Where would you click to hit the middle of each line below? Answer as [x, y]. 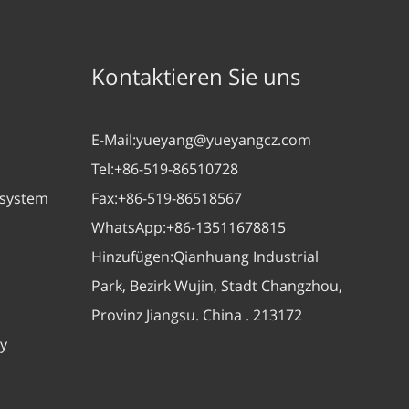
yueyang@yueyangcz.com [224, 140]
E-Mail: [114, 140]
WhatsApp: [129, 227]
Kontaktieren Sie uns [196, 76]
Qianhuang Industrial [246, 257]
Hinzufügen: [132, 257]
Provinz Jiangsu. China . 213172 [197, 315]
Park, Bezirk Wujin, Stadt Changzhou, [217, 286]
